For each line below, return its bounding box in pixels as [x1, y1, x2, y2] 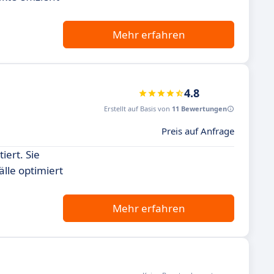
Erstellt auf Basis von [104, 104, 172, 113]
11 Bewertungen [172, 104, 227, 113]
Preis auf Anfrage [161, 125, 234, 137]
